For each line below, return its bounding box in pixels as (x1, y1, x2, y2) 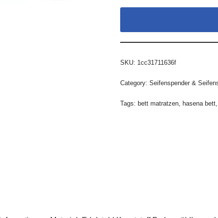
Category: (120, 79, 149, 87)
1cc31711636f (137, 59, 176, 66)
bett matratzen (137, 100, 179, 107)
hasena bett (182, 100, 216, 107)
